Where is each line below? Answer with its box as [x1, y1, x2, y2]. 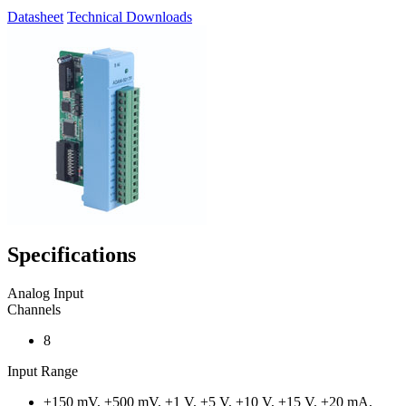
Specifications [7, 242, 136, 266]
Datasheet [7, 9, 63, 24]
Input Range [7, 362, 78, 379]
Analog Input [7, 285, 83, 301]
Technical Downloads [67, 9, 192, 24]
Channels [7, 301, 61, 317]
